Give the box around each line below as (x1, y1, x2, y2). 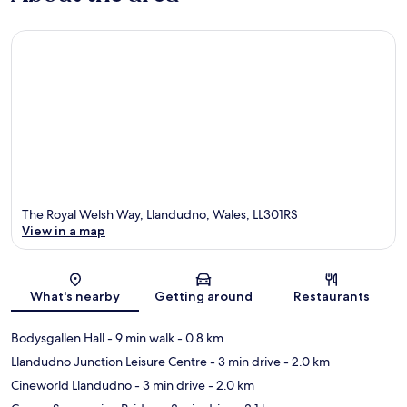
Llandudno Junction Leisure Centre (11, 352, 207, 370)
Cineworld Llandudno (11, 376, 132, 393)
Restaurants (293, 287, 371, 304)
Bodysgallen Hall (11, 329, 104, 346)
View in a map (22, 222, 105, 239)
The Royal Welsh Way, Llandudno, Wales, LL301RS (22, 205, 298, 223)
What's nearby (30, 287, 121, 304)
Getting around (154, 287, 253, 304)
